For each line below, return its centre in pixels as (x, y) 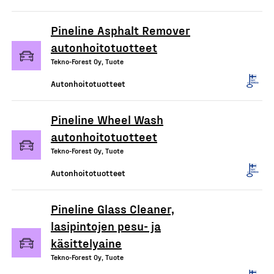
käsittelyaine (86, 243)
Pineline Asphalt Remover (120, 30)
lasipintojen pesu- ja (106, 225)
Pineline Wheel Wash (107, 119)
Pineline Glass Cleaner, (113, 208)
